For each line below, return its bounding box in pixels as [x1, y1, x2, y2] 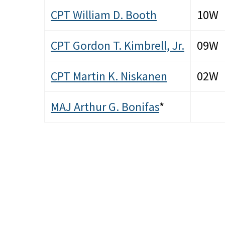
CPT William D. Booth [51, 7, 157, 23]
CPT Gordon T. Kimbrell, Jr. [51, 38, 184, 54]
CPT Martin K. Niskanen [51, 68, 167, 84]
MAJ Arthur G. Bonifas [51, 99, 159, 115]
